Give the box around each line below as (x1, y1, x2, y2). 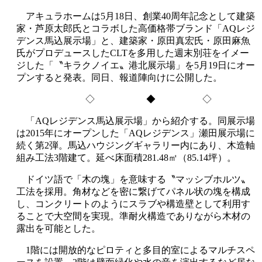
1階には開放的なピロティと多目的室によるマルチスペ (16, 244, 255, 255)
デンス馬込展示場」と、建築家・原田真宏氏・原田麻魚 (16, 35, 250, 46)
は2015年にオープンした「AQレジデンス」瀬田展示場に (16, 127, 255, 138)
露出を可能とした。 (16, 223, 101, 233)
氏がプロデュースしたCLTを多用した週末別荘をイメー (16, 47, 249, 58)
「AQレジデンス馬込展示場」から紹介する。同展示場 (16, 115, 255, 126)
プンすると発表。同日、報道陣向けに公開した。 (16, 72, 222, 82)
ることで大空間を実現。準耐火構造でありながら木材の (16, 211, 250, 221)
